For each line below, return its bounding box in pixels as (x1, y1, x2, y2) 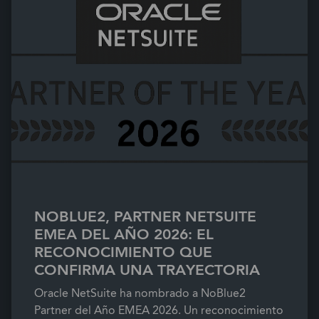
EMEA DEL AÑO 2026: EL (34, 223, 214, 246)
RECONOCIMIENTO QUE (34, 241, 212, 264)
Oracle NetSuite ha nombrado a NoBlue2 (34, 285, 246, 302)
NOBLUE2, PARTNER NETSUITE (34, 205, 256, 229)
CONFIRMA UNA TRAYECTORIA (34, 258, 260, 282)
